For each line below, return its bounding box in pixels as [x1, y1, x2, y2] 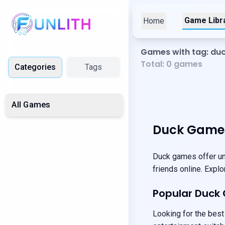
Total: [141, 58, 166, 70]
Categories [15, 62, 56, 72]
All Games [12, 99, 51, 110]
